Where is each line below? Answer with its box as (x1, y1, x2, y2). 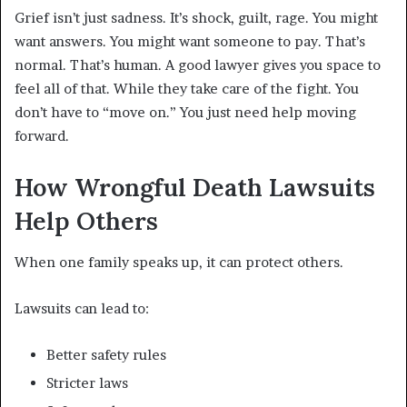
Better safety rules (46, 345, 166, 363)
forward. (15, 127, 69, 145)
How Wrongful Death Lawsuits (15, 172, 375, 203)
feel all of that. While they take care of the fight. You (15, 80, 359, 98)
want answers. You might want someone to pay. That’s (15, 33, 365, 51)
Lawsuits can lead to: (15, 299, 149, 317)
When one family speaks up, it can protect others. (15, 253, 343, 271)
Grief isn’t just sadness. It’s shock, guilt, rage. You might (15, 9, 378, 27)
